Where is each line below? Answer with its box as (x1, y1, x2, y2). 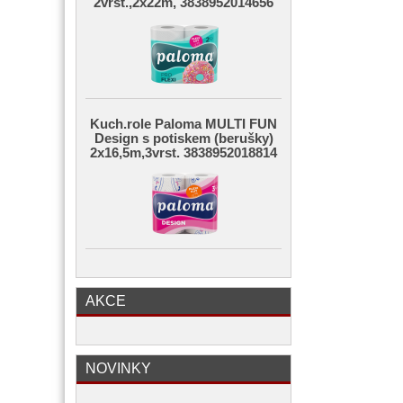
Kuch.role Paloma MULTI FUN (90, 117, 277, 131)
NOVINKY (85, 360, 151, 376)
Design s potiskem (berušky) (94, 131, 273, 146)
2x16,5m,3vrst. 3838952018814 (90, 146, 277, 160)
